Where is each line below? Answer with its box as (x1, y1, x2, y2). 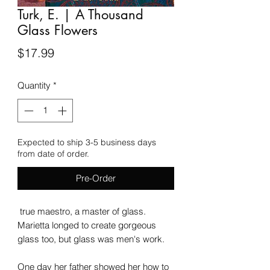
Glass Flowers (17, 22, 98, 39)
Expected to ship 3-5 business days (17, 136, 156, 148)
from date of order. (17, 148, 89, 159)
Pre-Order (76, 172, 116, 184)
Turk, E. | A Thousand (17, 6, 143, 23)
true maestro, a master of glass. (17, 205, 146, 217)
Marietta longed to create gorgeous (17, 219, 156, 231)
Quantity (17, 80, 51, 91)
